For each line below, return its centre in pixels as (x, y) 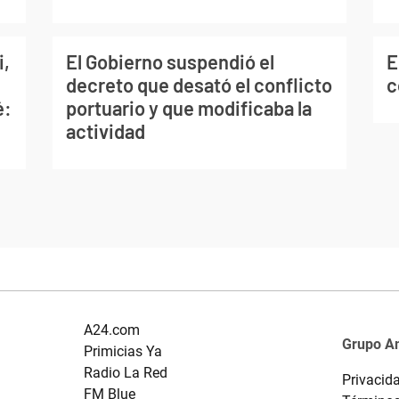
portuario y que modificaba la (188, 108)
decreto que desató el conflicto (199, 85)
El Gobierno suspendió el (170, 62)
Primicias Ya (122, 352)
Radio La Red (125, 373)
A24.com (111, 330)
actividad (105, 131)
